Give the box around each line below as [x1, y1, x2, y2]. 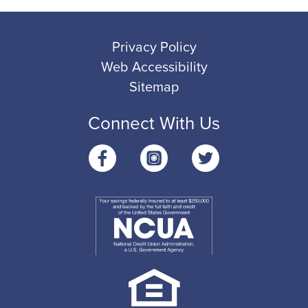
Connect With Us [88, 112, 220, 134]
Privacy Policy [111, 38, 197, 56]
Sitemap [129, 78, 179, 96]
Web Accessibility [100, 58, 208, 76]
